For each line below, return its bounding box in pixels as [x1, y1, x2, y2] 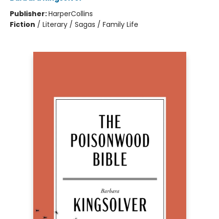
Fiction [10, 20, 35, 29]
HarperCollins [48, 9, 93, 19]
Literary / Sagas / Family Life [43, 20, 138, 29]
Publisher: [10, 9, 48, 19]
